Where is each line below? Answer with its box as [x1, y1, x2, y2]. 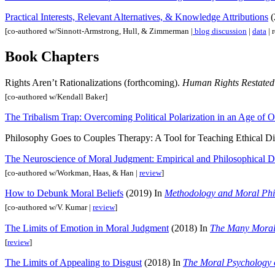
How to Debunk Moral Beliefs [5, 188, 123, 199]
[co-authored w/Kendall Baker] [5, 92, 107, 102]
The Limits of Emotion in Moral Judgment [5, 222, 169, 233]
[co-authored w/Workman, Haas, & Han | [5, 168, 139, 178]
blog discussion [193, 26, 247, 36]
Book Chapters [5, 48, 99, 65]
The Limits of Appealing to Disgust [5, 257, 142, 268]
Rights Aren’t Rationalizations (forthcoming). [5, 77, 182, 88]
